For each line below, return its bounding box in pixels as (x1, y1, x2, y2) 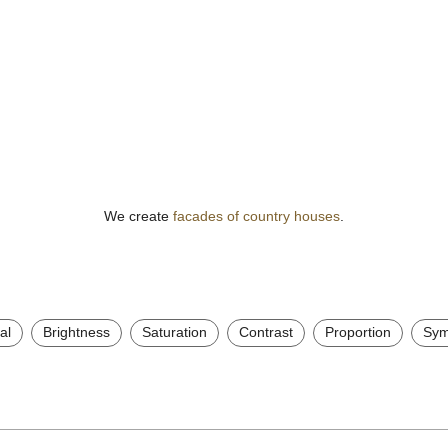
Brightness (43, 324, 110, 341)
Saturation (142, 324, 207, 341)
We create (104, 207, 173, 224)
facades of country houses (173, 207, 340, 224)
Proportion (325, 324, 391, 341)
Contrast (239, 324, 293, 341)
